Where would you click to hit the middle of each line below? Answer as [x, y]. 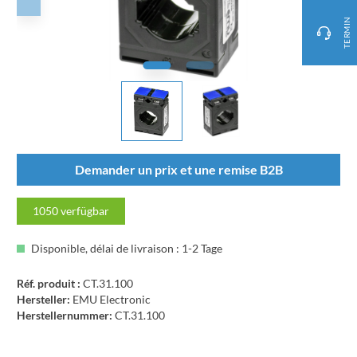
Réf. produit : [50, 283]
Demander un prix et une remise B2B [178, 169]
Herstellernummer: [65, 315]
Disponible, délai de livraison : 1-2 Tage [126, 248]
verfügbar [84, 211]
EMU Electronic [112, 299]
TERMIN [347, 33]
